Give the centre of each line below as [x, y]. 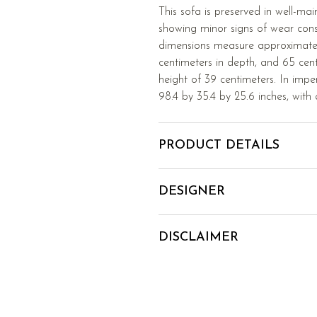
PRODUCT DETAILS [219, 145]
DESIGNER [192, 191]
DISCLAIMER [198, 237]
